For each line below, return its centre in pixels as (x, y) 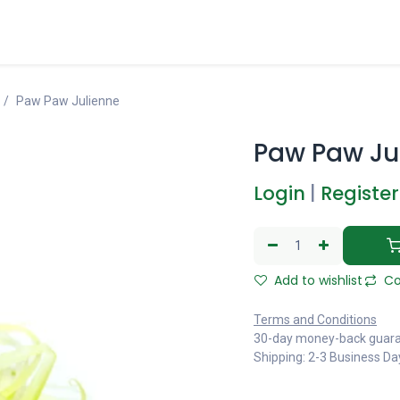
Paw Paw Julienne (67, 101)
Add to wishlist (317, 280)
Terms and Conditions (315, 320)
